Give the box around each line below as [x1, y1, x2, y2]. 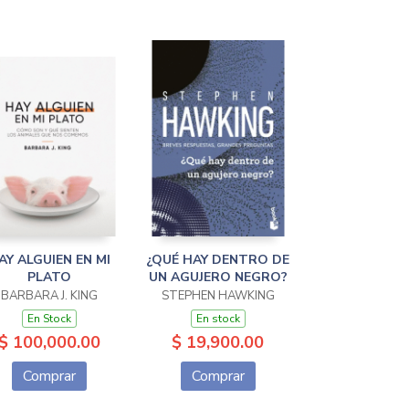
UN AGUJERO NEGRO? [148, 268, 288, 287]
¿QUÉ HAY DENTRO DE [146, 251, 289, 269]
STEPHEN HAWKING [161, 288, 275, 305]
